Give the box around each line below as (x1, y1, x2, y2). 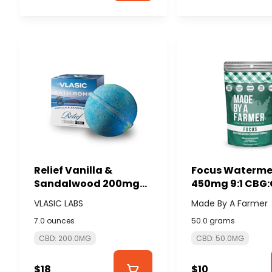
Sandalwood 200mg (34, 176, 140, 191)
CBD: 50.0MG (196, 233, 245, 243)
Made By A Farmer (191, 197, 268, 209)
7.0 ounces (34, 215, 75, 226)
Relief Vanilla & (34, 163, 112, 177)
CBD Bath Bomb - (34, 189, 123, 204)
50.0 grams (191, 215, 236, 226)
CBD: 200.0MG (39, 233, 91, 243)
